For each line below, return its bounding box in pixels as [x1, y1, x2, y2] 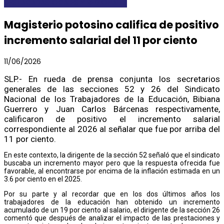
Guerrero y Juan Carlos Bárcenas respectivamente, [4, 103, 220, 114]
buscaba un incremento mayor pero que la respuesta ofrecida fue [4, 158, 220, 167]
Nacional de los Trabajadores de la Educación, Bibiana [4, 93, 220, 104]
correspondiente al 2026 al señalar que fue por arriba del [4, 123, 220, 134]
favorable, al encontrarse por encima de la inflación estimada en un [4, 166, 220, 175]
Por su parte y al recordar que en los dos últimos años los [4, 189, 220, 198]
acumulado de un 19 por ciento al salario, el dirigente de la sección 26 [4, 205, 220, 214]
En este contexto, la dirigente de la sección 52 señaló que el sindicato [4, 150, 220, 159]
